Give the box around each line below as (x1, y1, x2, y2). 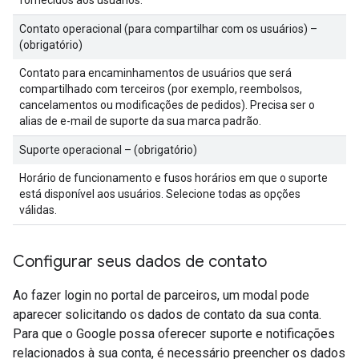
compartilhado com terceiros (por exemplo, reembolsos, (19, 83, 302, 95)
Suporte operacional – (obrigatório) (19, 143, 197, 156)
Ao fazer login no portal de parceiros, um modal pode (13, 288, 309, 303)
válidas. (19, 204, 57, 216)
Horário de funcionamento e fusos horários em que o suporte (19, 171, 328, 184)
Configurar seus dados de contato (13, 252, 267, 272)
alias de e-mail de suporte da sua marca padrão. (19, 115, 261, 127)
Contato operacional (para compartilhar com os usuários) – (19, 22, 317, 35)
